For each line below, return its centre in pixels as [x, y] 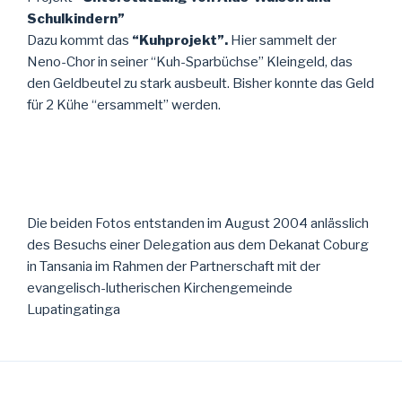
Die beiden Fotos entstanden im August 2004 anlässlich [198, 223]
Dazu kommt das [78, 40]
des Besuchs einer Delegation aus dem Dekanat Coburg [198, 245]
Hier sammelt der [282, 40]
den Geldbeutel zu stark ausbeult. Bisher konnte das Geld [201, 83]
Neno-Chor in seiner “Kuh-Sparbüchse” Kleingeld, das [190, 62]
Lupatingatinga [74, 310]
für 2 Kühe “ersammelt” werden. [124, 105]
